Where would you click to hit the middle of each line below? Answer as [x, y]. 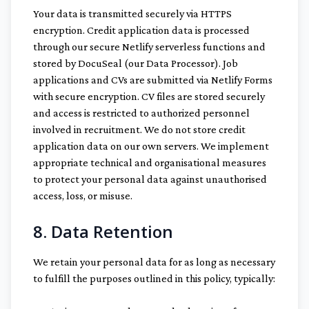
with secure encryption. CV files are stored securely [149, 96]
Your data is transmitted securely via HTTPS [132, 13]
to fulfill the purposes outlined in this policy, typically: [154, 278]
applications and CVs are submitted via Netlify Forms [153, 80]
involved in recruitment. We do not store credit [139, 129]
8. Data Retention [103, 231]
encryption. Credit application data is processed [141, 30]
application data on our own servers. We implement [151, 146]
